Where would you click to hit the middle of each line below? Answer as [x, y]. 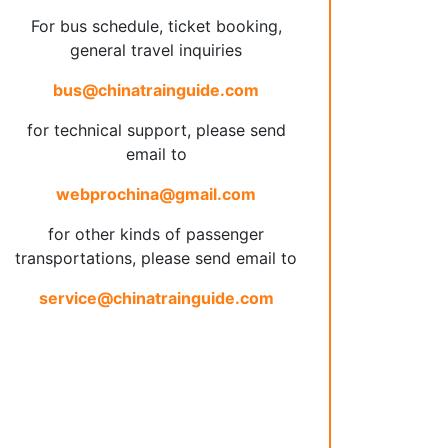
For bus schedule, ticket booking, [156, 26]
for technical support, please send [156, 130]
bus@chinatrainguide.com [156, 90]
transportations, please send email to [156, 258]
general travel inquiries [156, 50]
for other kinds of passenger [156, 234]
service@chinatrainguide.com [156, 298]
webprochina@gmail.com [156, 194]
